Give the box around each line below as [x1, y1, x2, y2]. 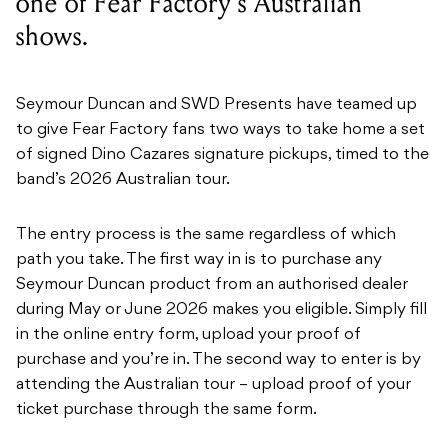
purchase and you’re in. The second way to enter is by [16, 352, 421, 369]
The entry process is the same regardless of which [16, 227, 396, 244]
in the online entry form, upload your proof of [16, 327, 361, 344]
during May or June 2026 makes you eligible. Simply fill [16, 302, 427, 319]
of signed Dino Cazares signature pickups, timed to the [16, 147, 429, 164]
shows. [16, 19, 89, 54]
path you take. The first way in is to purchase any [16, 252, 382, 269]
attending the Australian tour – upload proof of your [16, 377, 411, 394]
